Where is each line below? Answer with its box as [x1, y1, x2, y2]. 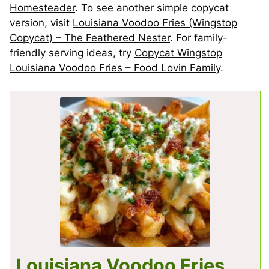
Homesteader [10, 1, 75, 14]
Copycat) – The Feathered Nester [10, 31, 170, 44]
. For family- [170, 31, 228, 44]
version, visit [10, 16, 73, 29]
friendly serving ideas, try [10, 46, 134, 59]
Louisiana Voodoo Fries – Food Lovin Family [10, 61, 220, 74]
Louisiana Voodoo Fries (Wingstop [73, 16, 237, 29]
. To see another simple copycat [75, 1, 229, 14]
